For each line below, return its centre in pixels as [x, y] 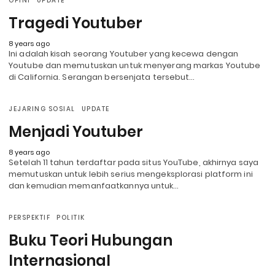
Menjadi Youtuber [76, 132]
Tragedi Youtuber [76, 23]
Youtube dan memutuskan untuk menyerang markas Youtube [135, 66]
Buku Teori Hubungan [91, 241]
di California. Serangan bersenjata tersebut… [102, 77]
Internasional [60, 261]
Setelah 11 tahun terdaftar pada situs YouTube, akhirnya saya [134, 163]
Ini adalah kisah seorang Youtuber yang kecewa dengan [124, 54]
